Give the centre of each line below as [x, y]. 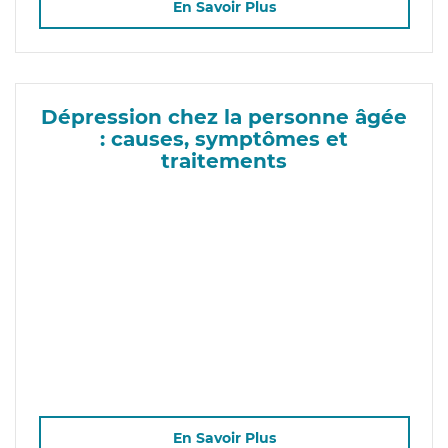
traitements [224, 160]
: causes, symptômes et [224, 138]
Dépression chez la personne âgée [224, 116]
